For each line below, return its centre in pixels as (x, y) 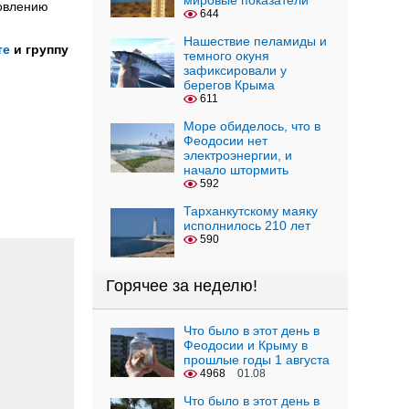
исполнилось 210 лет (247, 225)
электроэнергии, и (238, 155)
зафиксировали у (235, 70)
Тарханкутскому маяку (251, 211)
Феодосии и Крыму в (246, 345)
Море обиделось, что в (252, 126)
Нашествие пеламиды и (255, 41)
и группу (39, 49)
